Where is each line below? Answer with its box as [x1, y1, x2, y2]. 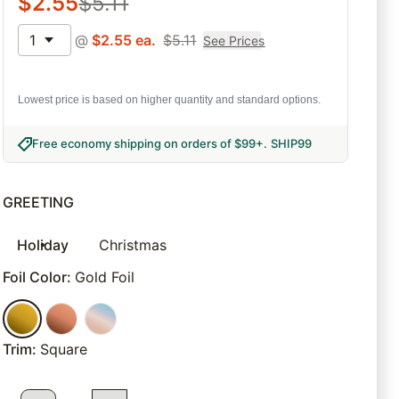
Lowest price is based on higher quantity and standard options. [18, 94, 322, 107]
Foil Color [3, 268, 68, 287]
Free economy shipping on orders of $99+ [32, 136, 265, 151]
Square [40, 340, 88, 359]
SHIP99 [271, 136, 313, 151]
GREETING [3, 193, 75, 212]
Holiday [17, 236, 69, 255]
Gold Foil [75, 268, 135, 287]
